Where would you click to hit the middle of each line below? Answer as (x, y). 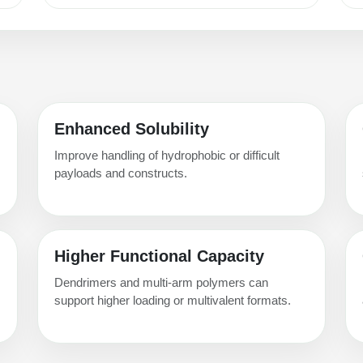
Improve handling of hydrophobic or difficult (167, 155)
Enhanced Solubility (132, 128)
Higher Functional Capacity (159, 256)
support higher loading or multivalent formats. (173, 300)
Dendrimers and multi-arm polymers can (161, 282)
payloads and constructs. (121, 173)
